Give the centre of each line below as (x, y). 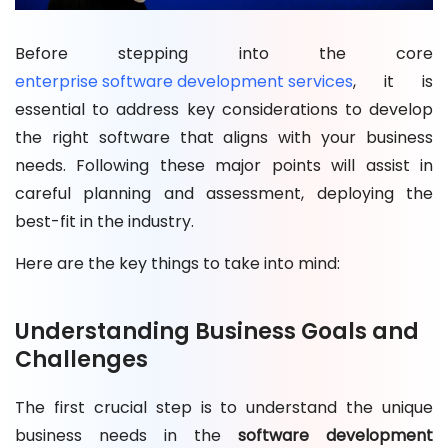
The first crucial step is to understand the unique (224, 408)
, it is (393, 82)
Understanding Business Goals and (217, 332)
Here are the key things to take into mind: (177, 264)
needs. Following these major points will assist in (224, 166)
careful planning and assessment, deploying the (224, 194)
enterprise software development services (184, 82)
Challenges (81, 360)
